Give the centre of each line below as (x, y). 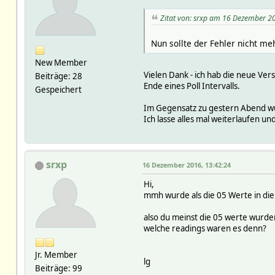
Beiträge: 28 (58, 76)
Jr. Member (56, 255)
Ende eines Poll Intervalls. (192, 86)
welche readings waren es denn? (205, 229)
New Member (61, 63)
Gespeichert (58, 90)
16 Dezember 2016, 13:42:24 (186, 165)
